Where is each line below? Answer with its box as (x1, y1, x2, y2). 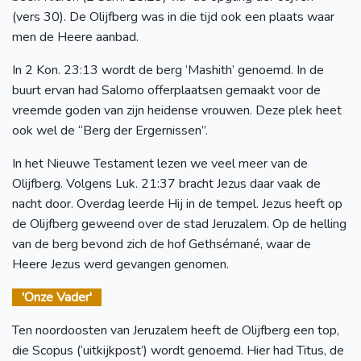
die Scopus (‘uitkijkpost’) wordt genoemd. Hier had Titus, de (12, 341, 344, 359)
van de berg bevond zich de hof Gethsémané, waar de (12, 234, 311, 253)
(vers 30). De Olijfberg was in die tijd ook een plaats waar (12, 7, 334, 26)
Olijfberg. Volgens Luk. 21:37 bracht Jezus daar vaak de (12, 174, 321, 193)
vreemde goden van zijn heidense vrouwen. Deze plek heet (12, 101, 342, 119)
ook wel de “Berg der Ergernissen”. (12, 121, 208, 139)
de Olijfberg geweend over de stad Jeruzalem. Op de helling (12, 214, 346, 233)
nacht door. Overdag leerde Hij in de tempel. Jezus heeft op (12, 194, 342, 213)
